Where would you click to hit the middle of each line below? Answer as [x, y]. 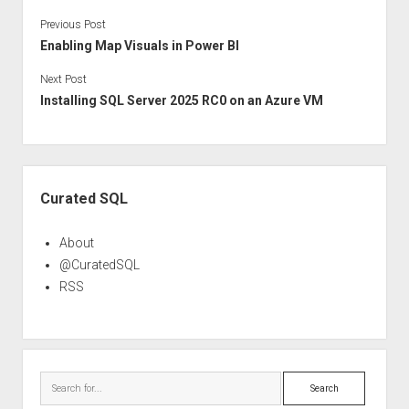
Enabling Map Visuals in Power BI [139, 45]
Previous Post [73, 24]
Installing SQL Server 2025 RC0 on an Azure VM [181, 100]
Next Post [63, 79]
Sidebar [48, 175]
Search [303, 381]
